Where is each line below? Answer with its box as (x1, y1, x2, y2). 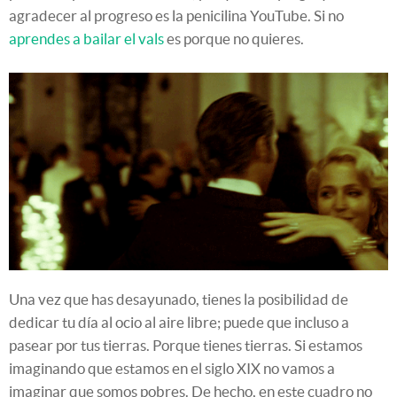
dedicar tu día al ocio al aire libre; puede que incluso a (9, 313, 349, 331)
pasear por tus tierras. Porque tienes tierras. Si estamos (9, 336, 362, 354)
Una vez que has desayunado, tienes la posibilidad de (9, 290, 348, 307)
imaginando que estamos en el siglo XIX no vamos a (9, 359, 335, 377)
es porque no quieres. (164, 30, 304, 48)
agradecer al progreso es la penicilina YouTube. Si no (9, 7, 344, 25)
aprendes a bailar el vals (9, 30, 164, 48)
